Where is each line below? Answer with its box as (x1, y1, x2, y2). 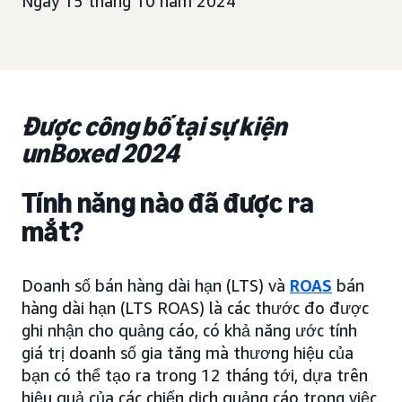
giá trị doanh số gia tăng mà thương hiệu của (22, 343, 354, 363)
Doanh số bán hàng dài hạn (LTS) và (22, 275, 290, 295)
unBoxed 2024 (22, 137, 179, 170)
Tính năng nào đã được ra (22, 186, 315, 220)
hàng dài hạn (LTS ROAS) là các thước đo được (22, 298, 369, 318)
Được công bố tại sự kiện (22, 110, 287, 143)
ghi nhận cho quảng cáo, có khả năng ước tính (22, 320, 357, 340)
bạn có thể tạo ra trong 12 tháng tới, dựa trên (22, 365, 368, 385)
